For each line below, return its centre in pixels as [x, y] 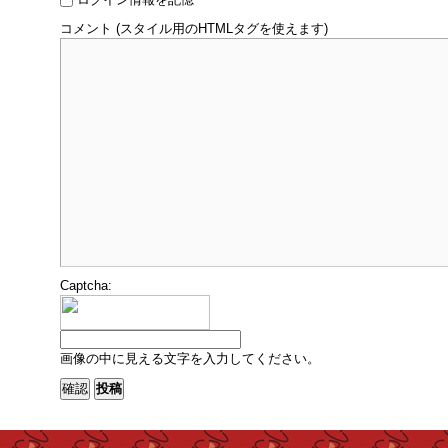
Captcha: [86, 286]
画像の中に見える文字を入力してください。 [190, 359]
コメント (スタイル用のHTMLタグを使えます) [194, 28]
